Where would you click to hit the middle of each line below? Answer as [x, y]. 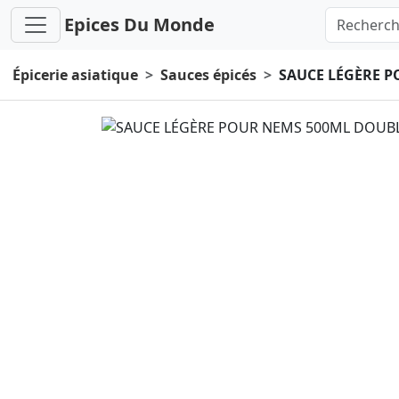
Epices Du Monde [139, 24]
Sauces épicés [208, 75]
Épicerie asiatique [75, 75]
